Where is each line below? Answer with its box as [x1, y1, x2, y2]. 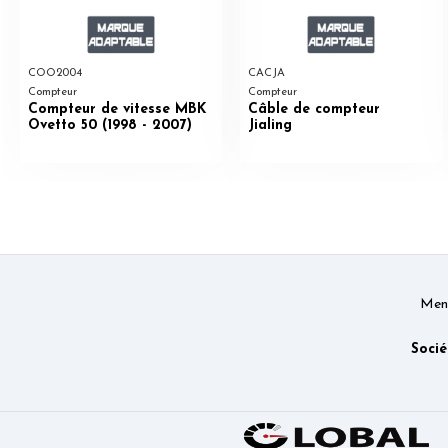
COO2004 [27, 68, 82, 80]
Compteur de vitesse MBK [27, 101, 206, 117]
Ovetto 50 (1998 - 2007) [27, 117, 192, 133]
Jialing [248, 117, 292, 133]
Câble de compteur [248, 101, 380, 117]
